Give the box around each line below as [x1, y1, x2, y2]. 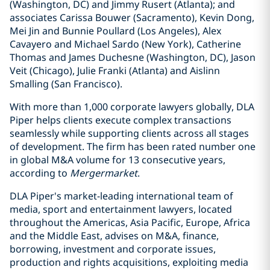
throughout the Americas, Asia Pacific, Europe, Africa [10, 216, 250, 229]
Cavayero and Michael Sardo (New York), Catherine [10, 37, 241, 51]
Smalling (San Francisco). [10, 77, 122, 90]
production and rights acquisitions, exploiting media [10, 256, 248, 269]
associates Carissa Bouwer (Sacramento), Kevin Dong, [10, 11, 254, 24]
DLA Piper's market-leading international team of [10, 189, 233, 202]
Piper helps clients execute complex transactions [10, 113, 231, 127]
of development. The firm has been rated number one [10, 140, 256, 153]
